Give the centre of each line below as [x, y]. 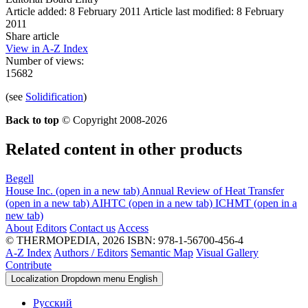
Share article [32, 36]
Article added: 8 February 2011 [73, 11]
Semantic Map [162, 252]
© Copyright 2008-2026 [114, 120]
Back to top [32, 120]
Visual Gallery [227, 252]
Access [133, 228]
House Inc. [29, 190]
